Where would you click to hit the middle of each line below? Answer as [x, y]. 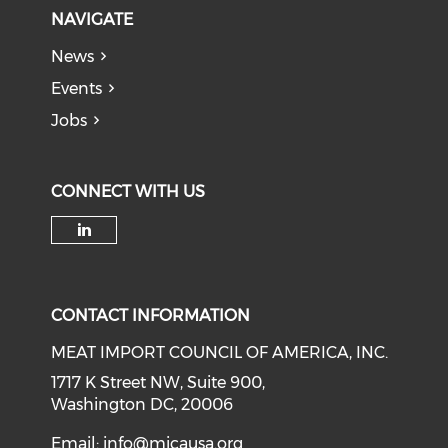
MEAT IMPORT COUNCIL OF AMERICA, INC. [220, 352]
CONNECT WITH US [128, 191]
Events [77, 88]
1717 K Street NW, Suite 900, [158, 382]
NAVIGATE [92, 19]
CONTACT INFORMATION [151, 315]
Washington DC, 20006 [142, 404]
